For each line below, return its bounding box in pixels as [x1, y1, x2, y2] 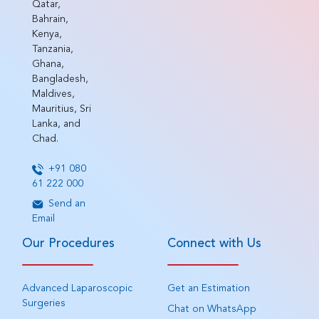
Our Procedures [21, 237, 115, 250]
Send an [48, 198, 85, 209]
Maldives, [31, 88, 75, 99]
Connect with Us [167, 237, 261, 250]
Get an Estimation [167, 283, 250, 293]
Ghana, [31, 58, 64, 69]
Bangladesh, [31, 73, 88, 84]
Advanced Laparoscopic [21, 283, 132, 293]
